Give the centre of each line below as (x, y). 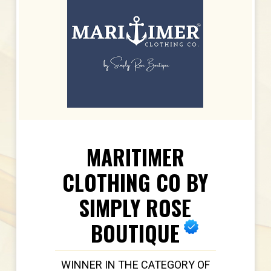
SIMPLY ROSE (135, 208)
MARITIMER (135, 157)
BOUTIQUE (135, 233)
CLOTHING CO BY (135, 182)
